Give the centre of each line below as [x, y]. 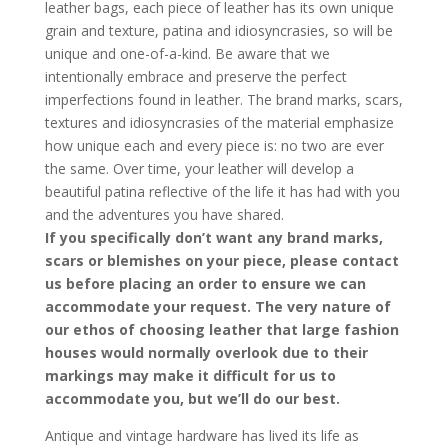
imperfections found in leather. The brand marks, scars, [223, 99]
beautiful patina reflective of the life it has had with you [222, 191]
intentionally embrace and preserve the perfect [195, 76]
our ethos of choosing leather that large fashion [221, 329]
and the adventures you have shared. [164, 214]
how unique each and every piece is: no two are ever [214, 145]
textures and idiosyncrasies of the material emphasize [219, 122]
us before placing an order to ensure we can [205, 283]
